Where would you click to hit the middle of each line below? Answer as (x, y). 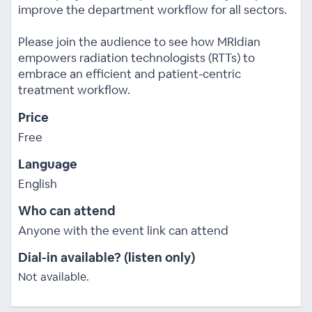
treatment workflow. (74, 89)
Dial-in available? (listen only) (106, 257)
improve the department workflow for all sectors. (152, 9)
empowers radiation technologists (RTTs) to (136, 57)
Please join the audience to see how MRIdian (139, 41)
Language (47, 164)
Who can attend (67, 210)
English (37, 184)
